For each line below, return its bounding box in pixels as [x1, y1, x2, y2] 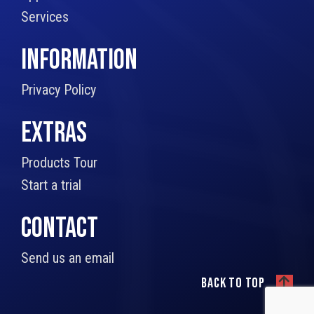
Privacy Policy [21, 81, 96, 98]
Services [21, 8, 69, 25]
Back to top [201, 275, 265, 292]
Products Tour [21, 154, 97, 171]
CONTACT [21, 212, 98, 245]
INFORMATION [21, 43, 137, 77]
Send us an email [21, 250, 114, 266]
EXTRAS [21, 116, 87, 150]
